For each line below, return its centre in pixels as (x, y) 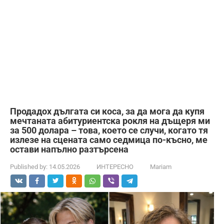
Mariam (161, 166)
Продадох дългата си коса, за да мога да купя (107, 111)
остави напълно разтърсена (69, 149)
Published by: (29, 166)
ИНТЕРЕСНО (115, 166)
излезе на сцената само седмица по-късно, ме (109, 139)
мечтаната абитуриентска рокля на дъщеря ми (110, 120)
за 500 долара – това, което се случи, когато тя (109, 130)
